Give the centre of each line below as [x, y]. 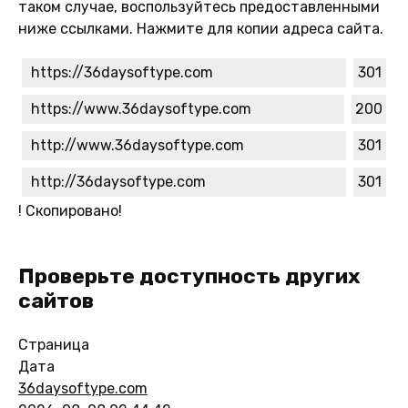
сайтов [56, 300]
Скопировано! [72, 210]
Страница [54, 344]
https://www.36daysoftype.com [141, 108]
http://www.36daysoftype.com [138, 145]
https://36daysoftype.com [122, 72]
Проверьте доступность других [189, 275]
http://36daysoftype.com [118, 181]
